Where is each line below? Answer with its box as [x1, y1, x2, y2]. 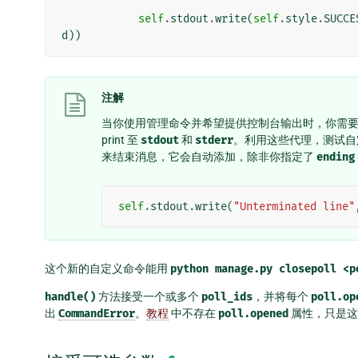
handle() [45, 290, 96, 304]
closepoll [279, 262, 336, 276]
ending [316, 150, 355, 165]
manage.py [215, 262, 272, 276]
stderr [195, 133, 233, 148]
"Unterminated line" [233, 200, 355, 214]
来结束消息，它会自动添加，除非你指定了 [101, 150, 316, 164]
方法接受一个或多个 [96, 290, 201, 304]
